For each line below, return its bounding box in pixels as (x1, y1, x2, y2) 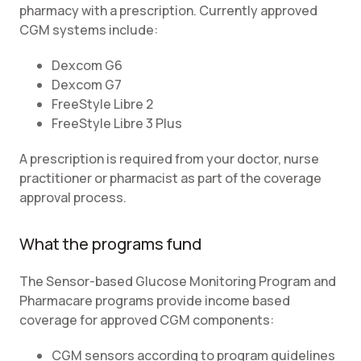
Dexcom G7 (52, 76, 122, 93)
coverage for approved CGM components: (19, 311, 274, 329)
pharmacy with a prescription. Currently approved (19, 2, 317, 19)
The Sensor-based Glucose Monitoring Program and (19, 272, 336, 290)
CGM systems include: (19, 21, 160, 39)
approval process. (19, 189, 127, 206)
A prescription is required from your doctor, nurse (19, 150, 319, 168)
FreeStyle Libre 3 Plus (52, 114, 182, 132)
